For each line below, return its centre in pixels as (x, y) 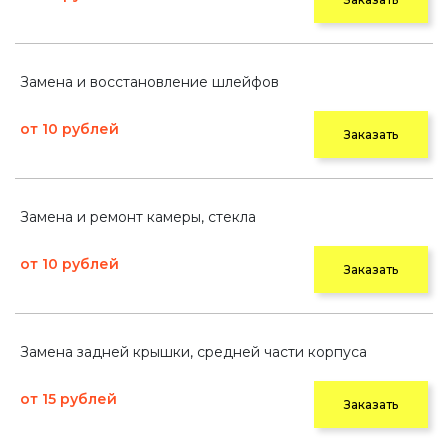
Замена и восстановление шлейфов (149, 82)
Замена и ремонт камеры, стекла (138, 217)
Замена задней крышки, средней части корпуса (193, 352)
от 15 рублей (68, 399)
